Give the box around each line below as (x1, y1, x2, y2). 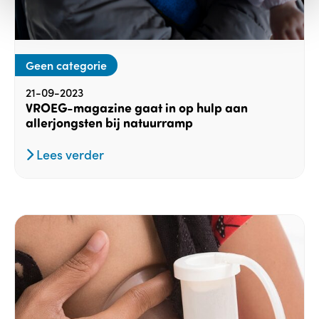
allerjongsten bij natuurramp (26, 114, 193, 132)
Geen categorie (26, 57, 107, 73)
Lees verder (33, 145, 104, 164)
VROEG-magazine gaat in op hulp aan (26, 99, 248, 117)
